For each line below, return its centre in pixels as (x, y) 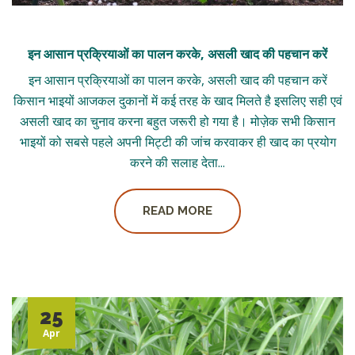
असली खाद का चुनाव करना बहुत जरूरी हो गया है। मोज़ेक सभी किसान (177, 121)
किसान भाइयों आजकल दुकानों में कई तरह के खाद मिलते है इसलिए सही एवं (177, 100)
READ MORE (177, 210)
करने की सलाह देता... (177, 162)
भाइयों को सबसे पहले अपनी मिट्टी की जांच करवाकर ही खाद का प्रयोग (177, 141)
